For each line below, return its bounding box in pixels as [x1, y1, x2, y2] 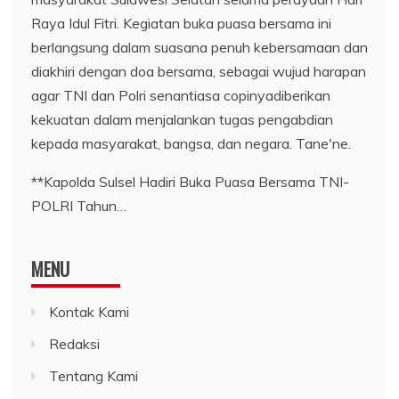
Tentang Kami [49, 366, 138, 385]
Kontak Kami [49, 302, 129, 321]
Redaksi [49, 334, 100, 353]
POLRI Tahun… [31, 196, 126, 215]
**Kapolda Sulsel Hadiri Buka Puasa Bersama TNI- [31, 172, 349, 191]
